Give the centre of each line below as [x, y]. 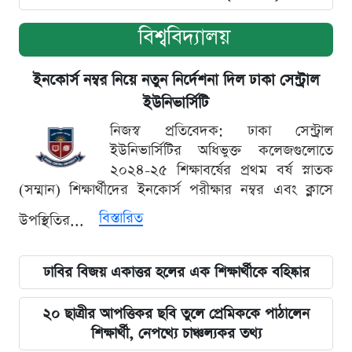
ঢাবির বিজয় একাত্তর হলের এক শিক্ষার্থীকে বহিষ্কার [176, 272]
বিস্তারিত [121, 218]
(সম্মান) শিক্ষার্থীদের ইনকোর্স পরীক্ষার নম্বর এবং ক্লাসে [176, 189]
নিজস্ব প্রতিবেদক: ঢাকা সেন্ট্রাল [222, 130]
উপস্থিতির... [54, 220]
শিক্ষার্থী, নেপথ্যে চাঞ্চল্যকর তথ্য [176, 333]
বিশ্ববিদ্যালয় [184, 37]
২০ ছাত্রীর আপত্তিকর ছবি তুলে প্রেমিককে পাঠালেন [176, 313]
